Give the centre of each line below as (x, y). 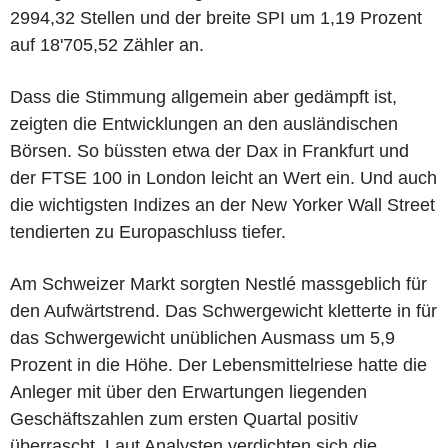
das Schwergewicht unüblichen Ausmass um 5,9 (202, 337)
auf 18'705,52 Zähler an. (107, 44)
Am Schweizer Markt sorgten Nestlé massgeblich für (218, 283)
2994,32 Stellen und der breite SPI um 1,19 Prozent (216, 17)
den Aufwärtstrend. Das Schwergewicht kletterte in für (223, 310)
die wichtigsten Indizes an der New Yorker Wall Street (222, 204)
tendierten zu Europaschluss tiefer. (148, 231)
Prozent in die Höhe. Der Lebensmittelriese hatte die (218, 364)
